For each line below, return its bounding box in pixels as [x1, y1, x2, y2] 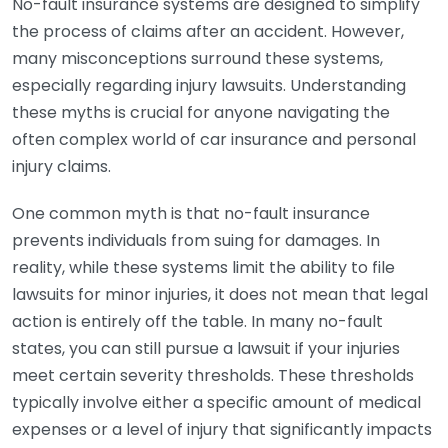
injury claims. [12, 155, 111, 178]
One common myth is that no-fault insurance [12, 202, 370, 225]
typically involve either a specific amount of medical [12, 391, 421, 414]
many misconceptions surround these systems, [12, 47, 383, 70]
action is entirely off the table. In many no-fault [12, 310, 383, 333]
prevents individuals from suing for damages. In [12, 229, 380, 252]
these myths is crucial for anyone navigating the [12, 101, 390, 124]
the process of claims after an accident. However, [12, 20, 404, 43]
